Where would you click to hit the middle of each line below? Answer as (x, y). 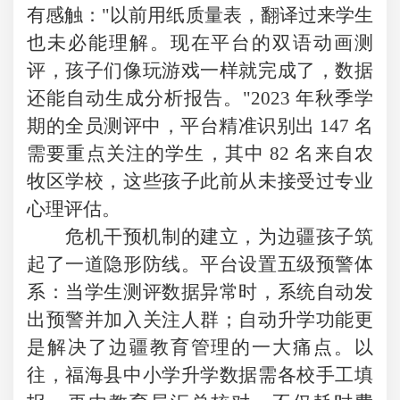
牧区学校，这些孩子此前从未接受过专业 (200, 181)
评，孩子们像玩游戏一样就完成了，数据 (200, 70)
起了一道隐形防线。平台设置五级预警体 (200, 264)
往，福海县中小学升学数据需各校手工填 (200, 375)
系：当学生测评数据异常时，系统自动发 (200, 292)
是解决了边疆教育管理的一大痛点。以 (200, 347)
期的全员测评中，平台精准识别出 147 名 (200, 125)
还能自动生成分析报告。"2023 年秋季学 (200, 98)
